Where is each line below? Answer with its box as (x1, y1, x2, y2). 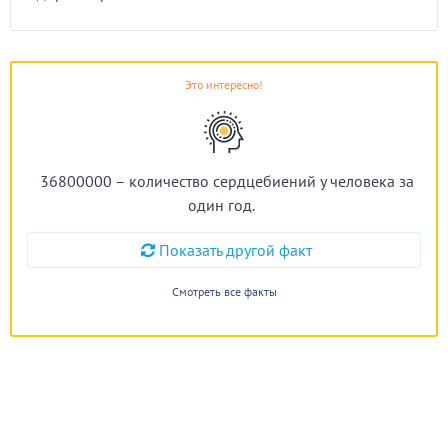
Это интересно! (185, 77, 263, 92)
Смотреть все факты (171, 284, 277, 299)
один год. (188, 195, 255, 215)
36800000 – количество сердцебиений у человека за (39, 171, 414, 191)
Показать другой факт (159, 240, 312, 260)
